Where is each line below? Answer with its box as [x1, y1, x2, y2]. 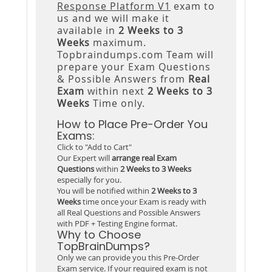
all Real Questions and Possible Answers [57, 206, 200, 218]
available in [57, 23, 118, 37]
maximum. [90, 35, 146, 49]
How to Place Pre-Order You [57, 116, 208, 132]
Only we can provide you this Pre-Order [57, 251, 199, 263]
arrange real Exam [112, 152, 177, 163]
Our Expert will [57, 152, 112, 163]
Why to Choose [57, 226, 141, 242]
